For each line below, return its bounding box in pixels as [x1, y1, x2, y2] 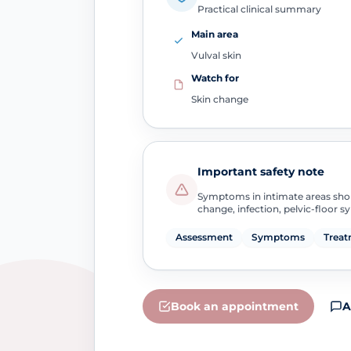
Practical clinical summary [197, 3, 321, 16]
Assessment [175, 231, 233, 244]
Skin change [190, 92, 248, 105]
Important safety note [197, 165, 324, 179]
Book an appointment [170, 299, 299, 314]
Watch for [190, 71, 239, 84]
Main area [190, 28, 238, 41]
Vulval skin [190, 49, 241, 62]
